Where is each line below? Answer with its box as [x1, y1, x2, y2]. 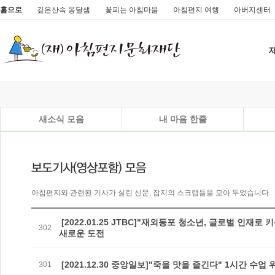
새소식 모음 [38, 114, 84, 124]
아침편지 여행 [173, 6, 219, 14]
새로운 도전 [59, 228, 104, 238]
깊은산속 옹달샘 [37, 6, 90, 14]
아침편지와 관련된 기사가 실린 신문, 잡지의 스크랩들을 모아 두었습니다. [31, 188, 271, 197]
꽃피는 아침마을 [105, 6, 158, 14]
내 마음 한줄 [158, 114, 207, 124]
